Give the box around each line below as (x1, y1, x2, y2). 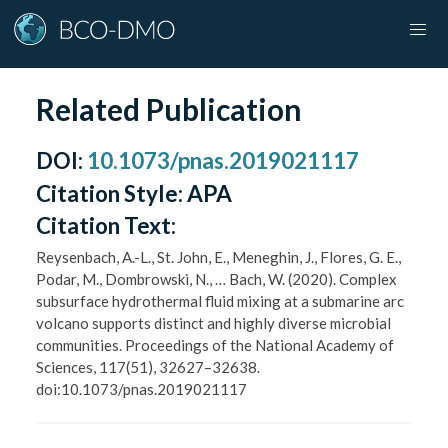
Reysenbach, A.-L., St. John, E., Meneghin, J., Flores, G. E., (36, 247, 402, 266)
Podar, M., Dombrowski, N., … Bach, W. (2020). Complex (36, 269, 398, 288)
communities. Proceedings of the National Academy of (36, 335, 395, 354)
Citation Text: (36, 212, 177, 239)
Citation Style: (36, 179, 188, 207)
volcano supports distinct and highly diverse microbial (36, 313, 392, 332)
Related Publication (36, 90, 303, 127)
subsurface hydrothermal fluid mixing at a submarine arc (36, 291, 405, 310)
